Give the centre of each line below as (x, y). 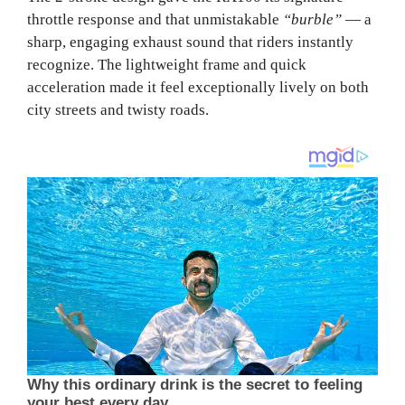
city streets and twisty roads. (118, 110)
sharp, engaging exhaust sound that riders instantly (190, 42)
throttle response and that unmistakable (155, 20)
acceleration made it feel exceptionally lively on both (198, 88)
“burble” (312, 20)
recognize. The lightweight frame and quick (167, 65)
